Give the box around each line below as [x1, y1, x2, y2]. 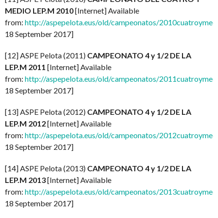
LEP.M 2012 [5, 118, 46, 128]
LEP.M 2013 [5, 175, 46, 184]
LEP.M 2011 [5, 62, 46, 72]
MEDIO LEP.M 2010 [5, 5, 73, 15]
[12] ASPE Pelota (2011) [5, 50, 87, 60]
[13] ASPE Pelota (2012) [5, 107, 87, 116]
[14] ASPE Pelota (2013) [5, 163, 87, 173]
